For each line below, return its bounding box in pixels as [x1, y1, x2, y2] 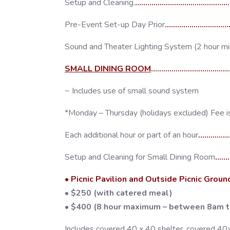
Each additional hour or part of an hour [65, 129, 198, 141]
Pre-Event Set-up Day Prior [65, 19, 165, 31]
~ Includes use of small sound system [65, 85, 199, 97]
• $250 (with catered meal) [65, 187, 172, 199]
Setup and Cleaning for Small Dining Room [65, 151, 215, 163]
